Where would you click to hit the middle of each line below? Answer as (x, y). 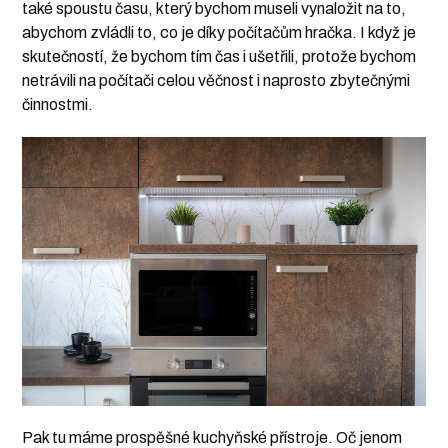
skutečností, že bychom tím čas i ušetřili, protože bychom (219, 57)
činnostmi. (58, 105)
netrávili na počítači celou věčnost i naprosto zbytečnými (216, 81)
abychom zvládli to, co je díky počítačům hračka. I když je (219, 33)
